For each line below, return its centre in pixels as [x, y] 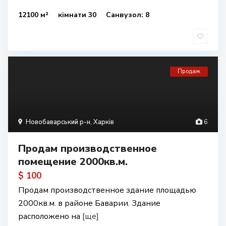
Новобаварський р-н [58, 122]
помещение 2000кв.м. [73, 162]
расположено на [50, 216]
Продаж [189, 71]
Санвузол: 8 [128, 15]
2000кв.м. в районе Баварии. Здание [89, 203]
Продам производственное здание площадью [107, 190]
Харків [104, 122]
